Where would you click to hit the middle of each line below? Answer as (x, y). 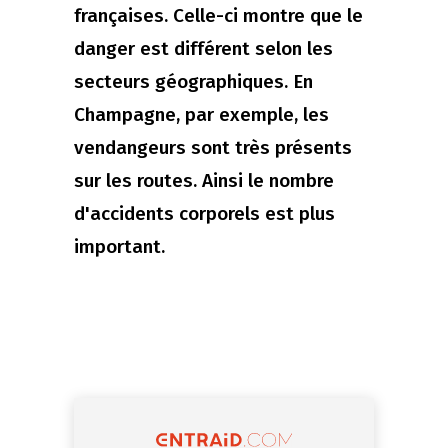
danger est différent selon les (203, 48)
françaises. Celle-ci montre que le (218, 15)
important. (119, 246)
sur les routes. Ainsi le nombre (204, 180)
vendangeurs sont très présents (213, 147)
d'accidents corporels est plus (204, 213)
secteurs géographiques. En (193, 81)
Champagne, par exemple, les (201, 114)
